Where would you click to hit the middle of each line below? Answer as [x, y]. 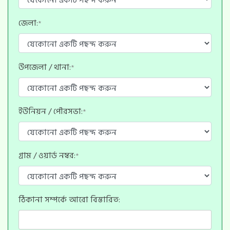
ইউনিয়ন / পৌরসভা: [51, 112]
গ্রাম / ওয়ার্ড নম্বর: [47, 156]
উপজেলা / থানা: [45, 68]
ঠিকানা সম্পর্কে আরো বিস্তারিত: [69, 200]
